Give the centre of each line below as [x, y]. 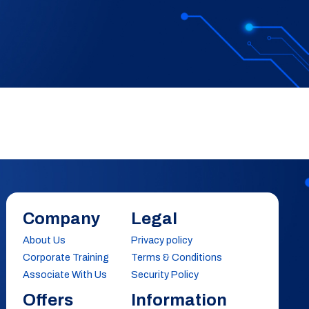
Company [61, 219]
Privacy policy [162, 240]
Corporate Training [66, 257]
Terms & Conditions [177, 257]
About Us [44, 240]
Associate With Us [65, 275]
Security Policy [165, 275]
